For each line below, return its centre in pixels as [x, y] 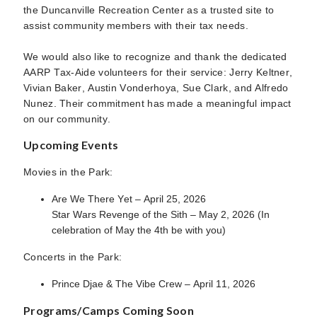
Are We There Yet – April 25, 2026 [129, 199]
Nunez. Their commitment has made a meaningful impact [157, 103]
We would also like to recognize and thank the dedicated [155, 57]
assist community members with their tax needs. [136, 25]
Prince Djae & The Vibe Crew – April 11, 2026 [154, 284]
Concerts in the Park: [73, 257]
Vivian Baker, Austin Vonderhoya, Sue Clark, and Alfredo [156, 88]
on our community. [67, 119]
